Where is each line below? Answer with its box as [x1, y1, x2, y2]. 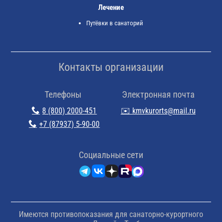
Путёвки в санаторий [86, 19, 143, 27]
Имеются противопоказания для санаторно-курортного [19, 209, 203, 219]
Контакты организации [58, 60, 164, 73]
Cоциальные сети [79, 149, 143, 160]
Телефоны [45, 89, 82, 100]
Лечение [98, 2, 124, 12]
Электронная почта [121, 89, 195, 100]
